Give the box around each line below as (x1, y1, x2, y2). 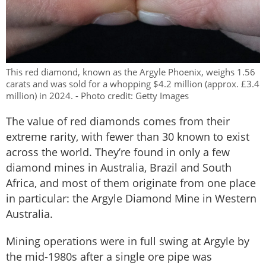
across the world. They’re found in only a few (6, 144, 230, 159)
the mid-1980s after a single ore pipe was (6, 249, 212, 264)
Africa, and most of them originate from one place (6, 175, 256, 190)
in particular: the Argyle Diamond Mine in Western (6, 191, 256, 205)
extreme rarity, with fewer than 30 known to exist (6, 129, 249, 144)
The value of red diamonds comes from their (6, 113, 230, 128)
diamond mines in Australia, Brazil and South (6, 160, 232, 175)
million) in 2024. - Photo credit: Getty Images (6, 89, 189, 102)
